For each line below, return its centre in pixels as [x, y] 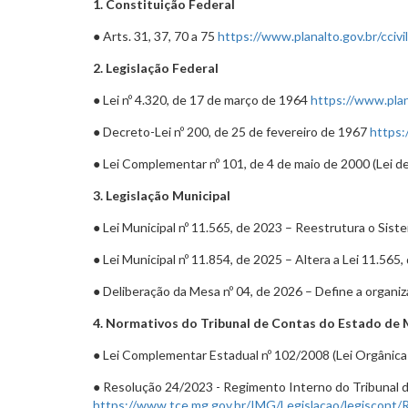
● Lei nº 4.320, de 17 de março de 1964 [202, 100]
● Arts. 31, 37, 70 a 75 [155, 36]
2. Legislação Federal [156, 68]
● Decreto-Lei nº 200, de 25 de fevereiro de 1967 [231, 132]
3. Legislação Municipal [162, 195]
